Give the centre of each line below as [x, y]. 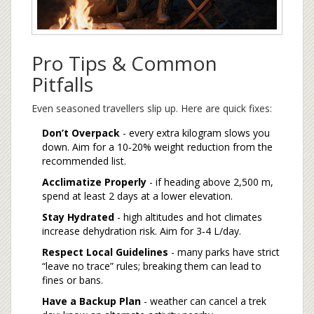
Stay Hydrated [78, 217]
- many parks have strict [224, 252]
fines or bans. [73, 280]
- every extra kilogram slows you [195, 133]
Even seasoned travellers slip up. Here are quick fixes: [152, 109]
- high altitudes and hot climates [188, 217]
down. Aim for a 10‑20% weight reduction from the [157, 147]
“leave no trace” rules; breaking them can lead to [152, 266]
